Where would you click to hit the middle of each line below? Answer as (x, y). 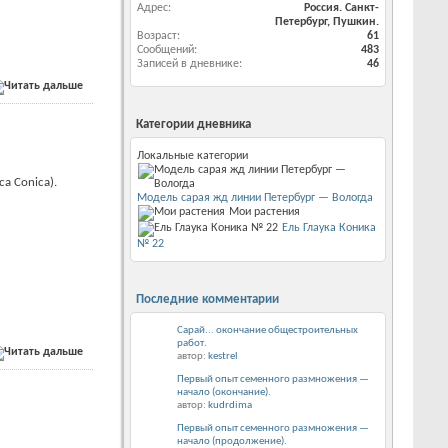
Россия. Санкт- (341, 8)
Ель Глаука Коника (329, 228)
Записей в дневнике (188, 64)
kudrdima (230, 405)
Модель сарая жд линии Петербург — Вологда (255, 198)
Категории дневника (193, 124)
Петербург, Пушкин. (327, 22)
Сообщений (165, 50)
